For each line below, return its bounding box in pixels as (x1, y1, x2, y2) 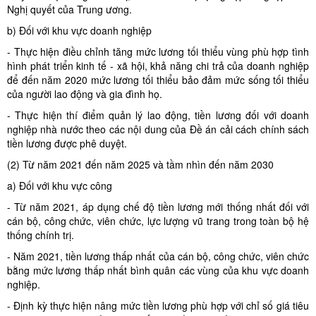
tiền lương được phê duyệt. (7, 136, 127, 150)
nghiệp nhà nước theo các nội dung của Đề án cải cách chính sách (7, 122, 309, 136)
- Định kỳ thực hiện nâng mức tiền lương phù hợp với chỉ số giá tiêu (7, 298, 309, 312)
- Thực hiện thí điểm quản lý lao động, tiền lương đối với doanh (7, 108, 309, 122)
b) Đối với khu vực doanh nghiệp (7, 23, 152, 37)
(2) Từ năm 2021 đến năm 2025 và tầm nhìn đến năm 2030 (7, 157, 274, 171)
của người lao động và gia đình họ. (7, 87, 162, 101)
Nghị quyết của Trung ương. (7, 2, 132, 16)
